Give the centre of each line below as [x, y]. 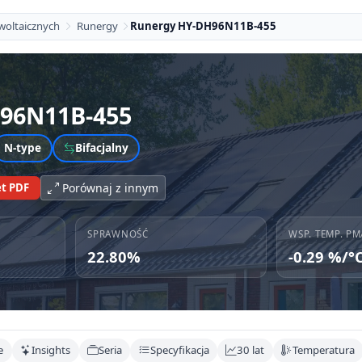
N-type [23, 148]
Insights [51, 350]
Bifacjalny [102, 148]
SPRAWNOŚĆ [118, 234]
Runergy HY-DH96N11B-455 [204, 26]
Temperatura [324, 350]
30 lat [251, 350]
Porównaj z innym [110, 187]
